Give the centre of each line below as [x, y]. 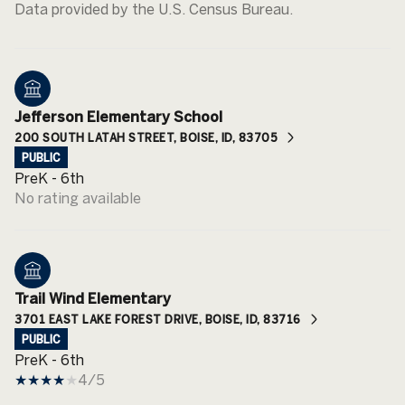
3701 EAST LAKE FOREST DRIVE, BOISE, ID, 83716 [158, 319]
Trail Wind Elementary [93, 298]
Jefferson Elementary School [118, 116]
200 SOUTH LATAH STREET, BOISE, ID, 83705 [146, 137]
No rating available [78, 198]
